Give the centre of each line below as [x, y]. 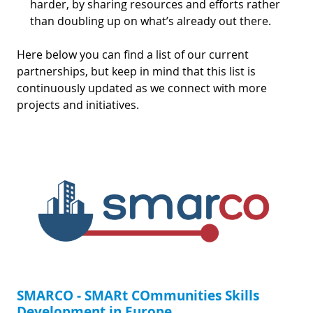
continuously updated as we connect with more [142, 88]
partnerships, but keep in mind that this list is [136, 71]
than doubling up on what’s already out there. [153, 21]
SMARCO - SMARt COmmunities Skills [138, 295]
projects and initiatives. [79, 104]
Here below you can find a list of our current [133, 54]
